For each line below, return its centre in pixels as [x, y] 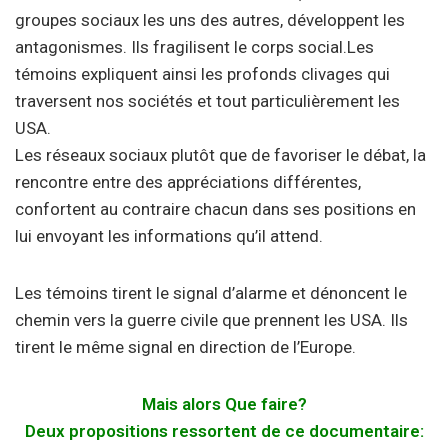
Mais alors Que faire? [224, 404]
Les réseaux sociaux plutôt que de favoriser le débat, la [220, 155]
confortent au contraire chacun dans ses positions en [215, 209]
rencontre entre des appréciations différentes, [188, 182]
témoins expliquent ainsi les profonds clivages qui [202, 74]
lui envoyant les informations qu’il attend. [169, 236]
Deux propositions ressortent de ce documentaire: [224, 431]
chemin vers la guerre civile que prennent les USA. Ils [211, 320]
